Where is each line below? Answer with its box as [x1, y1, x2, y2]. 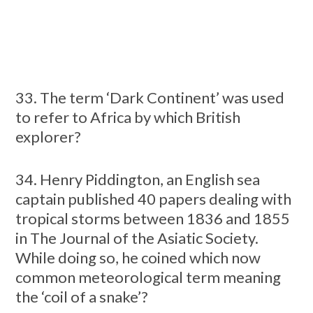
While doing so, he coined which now [15, 247, 261, 267]
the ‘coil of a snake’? [15, 286, 148, 306]
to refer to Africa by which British [15, 107, 240, 126]
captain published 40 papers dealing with [15, 189, 291, 208]
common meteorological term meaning [15, 267, 281, 286]
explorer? [15, 126, 81, 146]
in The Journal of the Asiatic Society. [15, 228, 259, 247]
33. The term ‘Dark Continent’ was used [15, 87, 284, 107]
